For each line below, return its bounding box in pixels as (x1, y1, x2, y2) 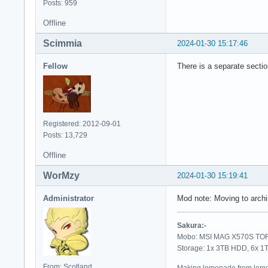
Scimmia (43, 38, 82, 48)
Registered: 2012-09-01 (43, 119, 121, 128)
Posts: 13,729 (43, 130, 87, 139)
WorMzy (43, 170, 80, 181)
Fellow (43, 61, 68, 71)
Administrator (43, 193, 94, 203)
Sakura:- (177, 221, 206, 230)
